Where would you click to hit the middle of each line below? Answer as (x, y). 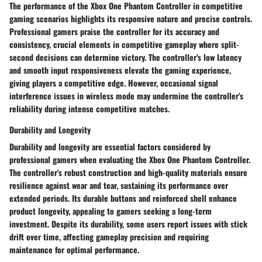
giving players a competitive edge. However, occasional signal (114, 83)
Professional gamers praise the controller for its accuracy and (114, 32)
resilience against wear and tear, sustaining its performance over (119, 185)
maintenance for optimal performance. (74, 250)
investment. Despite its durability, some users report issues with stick (128, 224)
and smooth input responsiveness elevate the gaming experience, (120, 70)
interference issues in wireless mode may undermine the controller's (126, 96)
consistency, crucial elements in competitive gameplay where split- (124, 44)
